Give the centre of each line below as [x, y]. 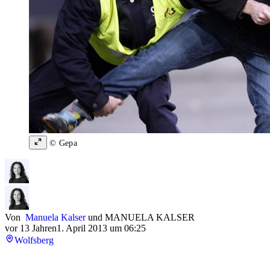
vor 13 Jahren [31, 228]
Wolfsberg [34, 240]
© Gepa [62, 143]
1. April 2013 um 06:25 [101, 228]
